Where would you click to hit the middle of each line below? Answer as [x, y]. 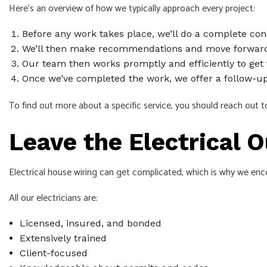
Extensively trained [63, 238]
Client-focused [53, 253]
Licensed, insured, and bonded [90, 223]
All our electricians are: [53, 198]
